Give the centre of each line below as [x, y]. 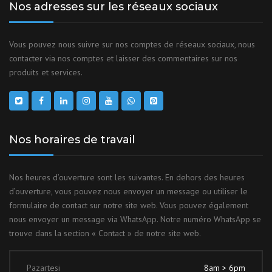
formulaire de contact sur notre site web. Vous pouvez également [129, 205]
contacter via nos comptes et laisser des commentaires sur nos [123, 58]
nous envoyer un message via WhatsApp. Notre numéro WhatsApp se [135, 219]
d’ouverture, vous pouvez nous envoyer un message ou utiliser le [128, 191]
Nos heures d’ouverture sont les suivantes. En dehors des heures [127, 177]
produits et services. [46, 72]
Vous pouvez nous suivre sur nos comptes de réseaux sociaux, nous [132, 44]
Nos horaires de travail [72, 140]
